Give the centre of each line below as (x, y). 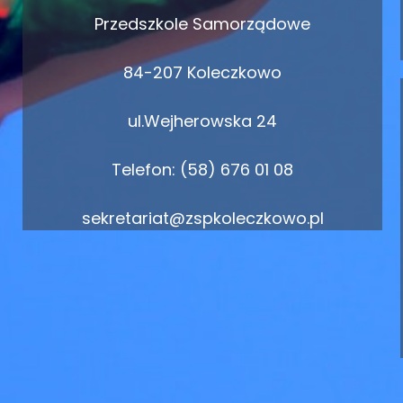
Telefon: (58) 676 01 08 (202, 170)
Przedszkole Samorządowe (202, 24)
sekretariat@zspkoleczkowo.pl (202, 218)
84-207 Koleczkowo (202, 72)
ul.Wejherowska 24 (202, 121)
